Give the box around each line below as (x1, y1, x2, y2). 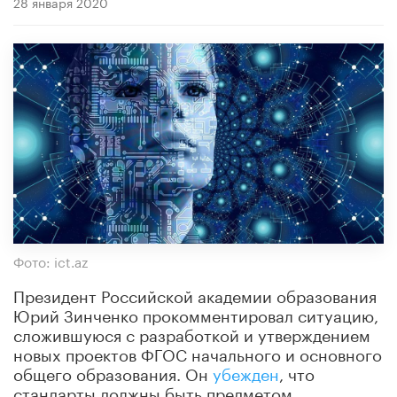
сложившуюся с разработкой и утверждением (13, 320, 370, 346)
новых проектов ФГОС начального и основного (13, 339, 382, 365)
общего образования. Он (13, 359, 213, 385)
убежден (213, 359, 279, 385)
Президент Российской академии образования (13, 281, 377, 307)
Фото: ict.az (13, 249, 88, 271)
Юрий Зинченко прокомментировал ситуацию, (13, 300, 378, 326)
